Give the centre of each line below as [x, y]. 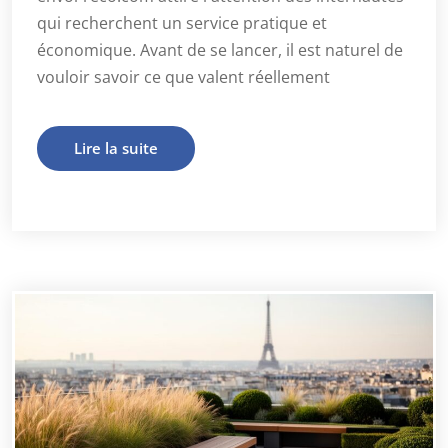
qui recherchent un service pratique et [182, 22]
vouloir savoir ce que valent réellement [183, 76]
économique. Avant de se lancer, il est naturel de [220, 49]
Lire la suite [116, 147]
